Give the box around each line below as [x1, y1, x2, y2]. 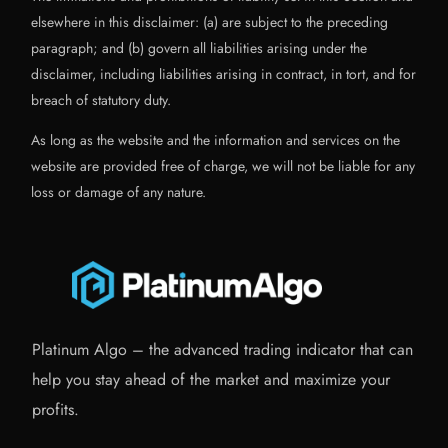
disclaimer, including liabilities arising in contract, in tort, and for [31, 64, 417, 84]
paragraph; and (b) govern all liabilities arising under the [31, 38, 368, 58]
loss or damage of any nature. [31, 182, 207, 202]
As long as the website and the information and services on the [31, 130, 401, 150]
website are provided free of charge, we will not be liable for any [31, 156, 416, 176]
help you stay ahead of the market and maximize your [32, 368, 391, 391]
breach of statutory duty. [31, 90, 172, 110]
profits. [32, 398, 80, 421]
